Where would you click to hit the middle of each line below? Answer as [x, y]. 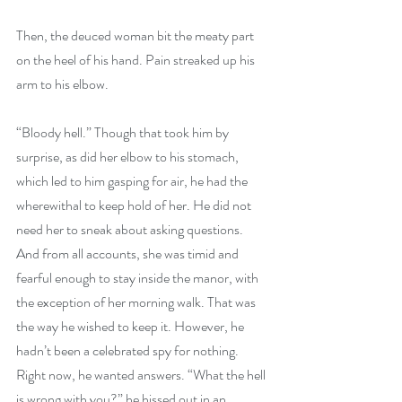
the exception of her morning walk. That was [137, 302]
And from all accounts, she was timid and [129, 253]
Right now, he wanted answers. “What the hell [142, 375]
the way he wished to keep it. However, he [131, 326]
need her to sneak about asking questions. [131, 229]
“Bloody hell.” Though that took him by [124, 132]
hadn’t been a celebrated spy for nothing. [129, 350]
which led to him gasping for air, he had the [133, 181]
